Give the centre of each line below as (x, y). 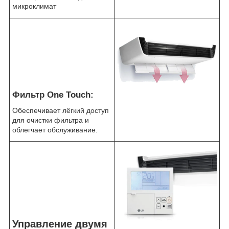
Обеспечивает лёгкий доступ (61, 110)
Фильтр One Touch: (54, 95)
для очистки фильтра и (51, 120)
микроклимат (34, 6)
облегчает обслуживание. (55, 130)
